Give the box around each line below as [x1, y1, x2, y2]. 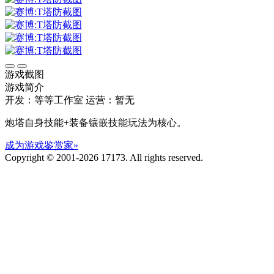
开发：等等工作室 [5, 95, 83, 106]
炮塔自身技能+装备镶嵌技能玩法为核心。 [5, 117, 187, 128]
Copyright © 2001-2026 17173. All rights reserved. [5, 152, 203, 163]
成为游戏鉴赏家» [5, 140, 78, 151]
